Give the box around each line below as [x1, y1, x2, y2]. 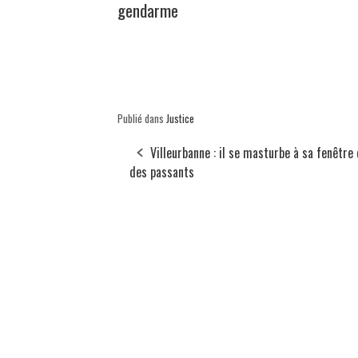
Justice [166, 110, 194, 127]
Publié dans [117, 110, 166, 127]
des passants [129, 162, 194, 182]
